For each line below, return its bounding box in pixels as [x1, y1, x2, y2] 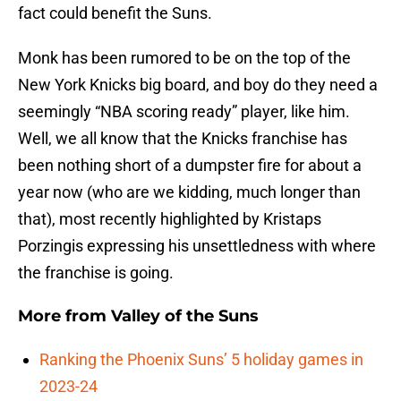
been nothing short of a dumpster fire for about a [18, 156, 362, 175]
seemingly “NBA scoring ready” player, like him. [18, 102, 350, 122]
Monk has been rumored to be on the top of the [18, 48, 351, 68]
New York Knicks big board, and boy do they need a [18, 75, 378, 95]
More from [18, 306, 111, 327]
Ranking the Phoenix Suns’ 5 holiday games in [39, 350, 363, 370]
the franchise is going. [18, 263, 174, 283]
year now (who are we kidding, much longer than [18, 183, 361, 202]
